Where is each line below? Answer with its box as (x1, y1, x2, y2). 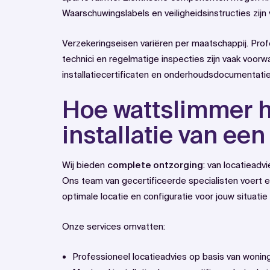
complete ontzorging (107, 160, 203, 171)
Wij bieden (62, 160, 107, 171)
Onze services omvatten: (62, 221, 165, 232)
